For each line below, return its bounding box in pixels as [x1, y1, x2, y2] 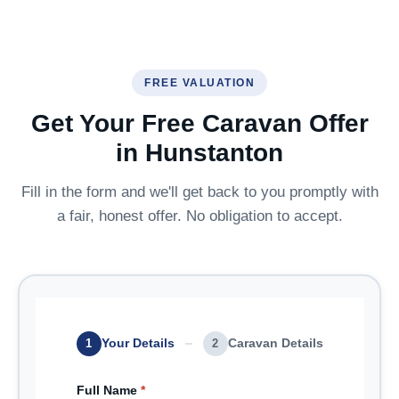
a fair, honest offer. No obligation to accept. [56, 208, 343, 224]
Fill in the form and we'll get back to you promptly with [20, 183, 379, 200]
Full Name [76, 383, 141, 397]
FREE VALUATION [144, 77, 255, 89]
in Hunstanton [116, 139, 283, 167]
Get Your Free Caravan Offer [30, 110, 369, 137]
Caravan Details [227, 336, 323, 350]
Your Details [101, 336, 175, 350]
